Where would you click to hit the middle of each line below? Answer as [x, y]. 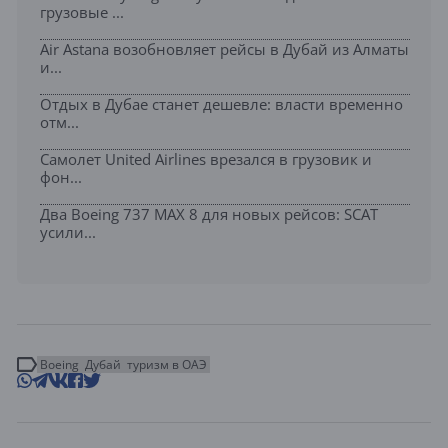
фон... [61, 176]
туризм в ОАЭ [167, 364]
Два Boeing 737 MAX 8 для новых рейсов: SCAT [209, 213]
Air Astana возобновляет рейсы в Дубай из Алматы [224, 48]
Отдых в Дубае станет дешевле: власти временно [221, 103]
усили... [68, 231]
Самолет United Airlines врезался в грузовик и [206, 158]
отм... [59, 121]
